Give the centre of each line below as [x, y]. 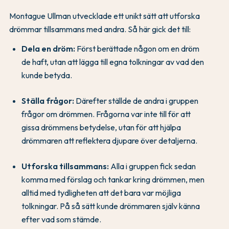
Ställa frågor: [48, 101]
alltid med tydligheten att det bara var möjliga [101, 193]
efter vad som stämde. [61, 220]
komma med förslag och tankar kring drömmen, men [113, 180]
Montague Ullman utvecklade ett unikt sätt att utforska [105, 16]
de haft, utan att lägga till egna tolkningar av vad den [113, 62]
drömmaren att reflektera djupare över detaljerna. [109, 141]
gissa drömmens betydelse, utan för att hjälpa [101, 128]
